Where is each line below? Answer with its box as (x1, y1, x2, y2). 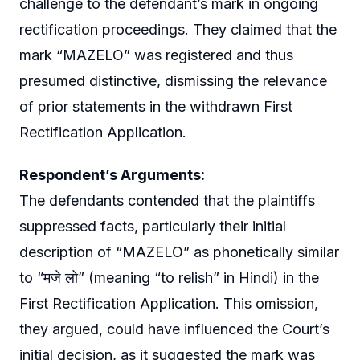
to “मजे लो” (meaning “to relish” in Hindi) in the (19, 269, 319, 287)
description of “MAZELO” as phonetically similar (19, 243, 339, 261)
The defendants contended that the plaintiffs (19, 192, 315, 210)
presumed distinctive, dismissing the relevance (19, 72, 327, 89)
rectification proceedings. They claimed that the (19, 20, 337, 38)
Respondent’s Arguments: (19, 166, 205, 184)
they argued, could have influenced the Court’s (19, 321, 329, 338)
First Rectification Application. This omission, (19, 295, 318, 313)
